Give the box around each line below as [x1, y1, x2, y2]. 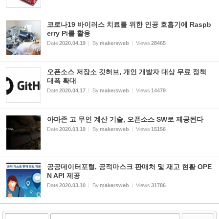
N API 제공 [47, 172, 80, 179]
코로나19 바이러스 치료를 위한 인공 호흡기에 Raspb [47, 21, 211, 28]
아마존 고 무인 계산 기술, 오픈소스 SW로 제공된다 [47, 115, 203, 123]
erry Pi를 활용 [47, 29, 90, 37]
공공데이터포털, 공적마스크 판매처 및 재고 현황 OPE [47, 163, 212, 171]
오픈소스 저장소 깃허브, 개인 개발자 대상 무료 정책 [47, 68, 206, 76]
